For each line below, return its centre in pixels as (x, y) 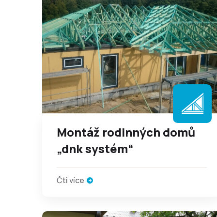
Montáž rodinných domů (126, 132)
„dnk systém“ (95, 148)
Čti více (70, 180)
